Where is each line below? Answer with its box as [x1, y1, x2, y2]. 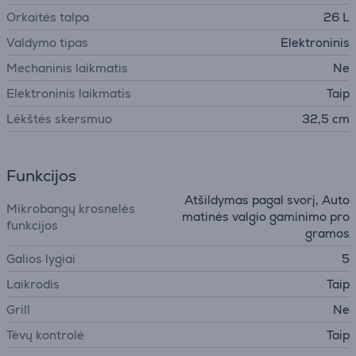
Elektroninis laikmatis [6, 86, 131, 101]
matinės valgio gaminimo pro [182, 209, 350, 224]
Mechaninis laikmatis [6, 60, 128, 75]
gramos [305, 226, 350, 241]
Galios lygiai [6, 251, 75, 266]
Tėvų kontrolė [6, 327, 84, 342]
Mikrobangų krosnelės [6, 200, 135, 216]
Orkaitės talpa [6, 10, 89, 25]
